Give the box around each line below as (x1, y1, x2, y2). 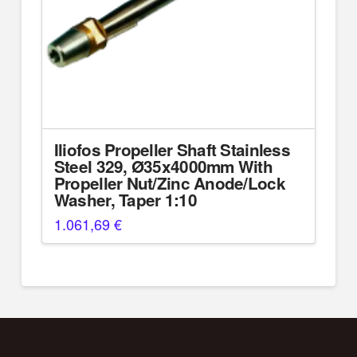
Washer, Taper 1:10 (53, 188, 197, 212)
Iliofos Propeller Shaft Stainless (53, 138, 290, 162)
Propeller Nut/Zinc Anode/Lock (53, 171, 285, 195)
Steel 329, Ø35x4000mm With (53, 155, 273, 178)
